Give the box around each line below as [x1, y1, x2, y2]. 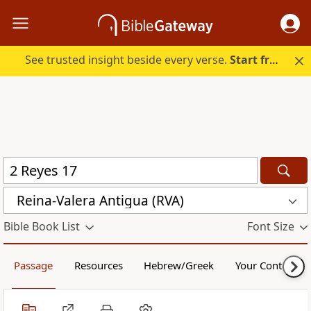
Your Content [235, 258, 297, 273]
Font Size [246, 219, 294, 235]
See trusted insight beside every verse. [25, 52, 230, 68]
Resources [74, 258, 123, 273]
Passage [14, 258, 53, 273]
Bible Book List [3, 219, 80, 235]
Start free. [230, 52, 270, 68]
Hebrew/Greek [144, 258, 215, 273]
